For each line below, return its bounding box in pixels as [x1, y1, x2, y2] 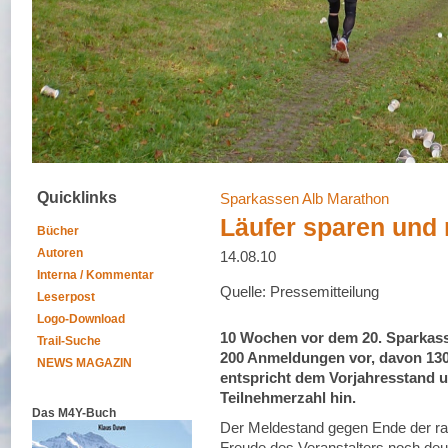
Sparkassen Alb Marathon [220, 190, 389, 207]
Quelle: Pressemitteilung [220, 283, 379, 300]
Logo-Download [37, 312, 125, 326]
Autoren [37, 246, 83, 260]
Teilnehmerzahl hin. [220, 389, 356, 406]
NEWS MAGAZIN [37, 356, 132, 370]
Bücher [37, 224, 79, 238]
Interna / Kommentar [37, 268, 154, 282]
